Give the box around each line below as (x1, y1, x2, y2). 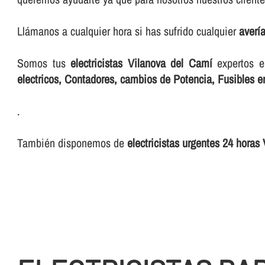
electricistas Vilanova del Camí (70, 55, 212, 72)
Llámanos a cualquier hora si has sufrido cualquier (17, 23, 240, 40)
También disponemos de (17, 135, 128, 151)
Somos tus (17, 55, 71, 72)
